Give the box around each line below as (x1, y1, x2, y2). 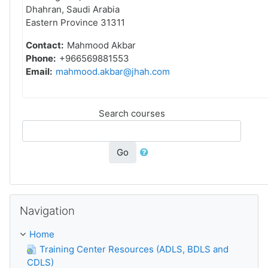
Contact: (26, 39, 67, 51)
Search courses (98, 108, 165, 119)
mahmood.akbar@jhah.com (56, 66, 170, 77)
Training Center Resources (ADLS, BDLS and (39, 243, 229, 255)
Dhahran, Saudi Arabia (26, 4, 120, 15)
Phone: (26, 53, 59, 64)
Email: (26, 66, 56, 77)
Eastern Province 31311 (26, 17, 125, 28)
